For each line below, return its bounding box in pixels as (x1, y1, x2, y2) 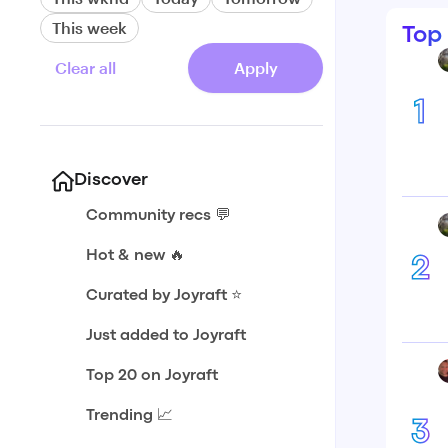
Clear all (55, 58, 116, 77)
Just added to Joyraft (86, 329, 246, 343)
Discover (74, 173, 148, 188)
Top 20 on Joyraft (86, 369, 218, 383)
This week (52, 18, 127, 37)
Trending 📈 (86, 409, 173, 423)
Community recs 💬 (86, 209, 231, 223)
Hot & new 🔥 (86, 249, 185, 263)
